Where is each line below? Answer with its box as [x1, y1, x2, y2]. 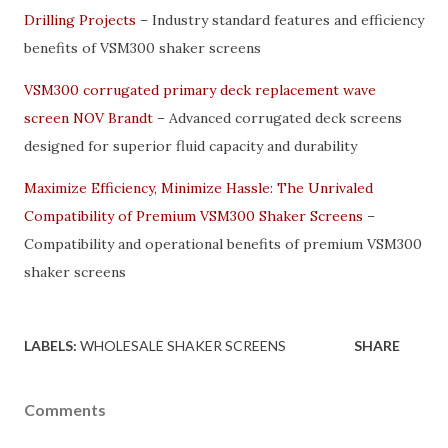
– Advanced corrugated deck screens [153, 108, 402, 127]
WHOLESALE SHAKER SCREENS [80, 336, 286, 354]
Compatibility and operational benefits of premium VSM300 [24, 234, 422, 253]
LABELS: [24, 336, 77, 354]
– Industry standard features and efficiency [136, 10, 424, 29]
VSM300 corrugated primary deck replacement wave [24, 80, 376, 99]
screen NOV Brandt [24, 108, 153, 127]
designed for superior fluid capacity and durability [24, 136, 357, 155]
